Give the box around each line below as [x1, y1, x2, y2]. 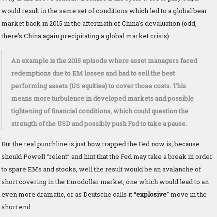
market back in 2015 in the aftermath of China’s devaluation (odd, [1, 18, 197, 28]
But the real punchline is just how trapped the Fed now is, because [1, 139, 200, 148]
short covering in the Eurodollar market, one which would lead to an [1, 177, 209, 186]
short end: [1, 202, 32, 211]
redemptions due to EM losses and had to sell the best [11, 68, 175, 77]
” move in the [167, 189, 207, 199]
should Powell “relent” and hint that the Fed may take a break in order [1, 152, 213, 161]
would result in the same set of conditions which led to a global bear [1, 6, 207, 15]
